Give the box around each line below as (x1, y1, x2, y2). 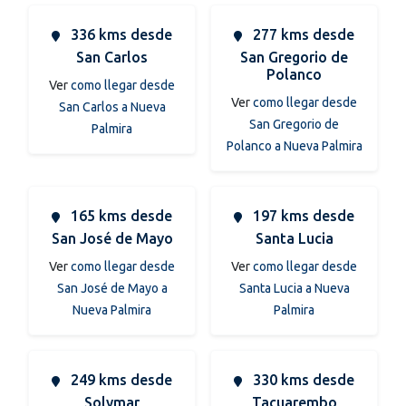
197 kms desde (249, 207, 354, 224)
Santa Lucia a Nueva (238, 280, 350, 295)
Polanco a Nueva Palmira (226, 138, 362, 153)
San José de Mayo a (56, 280, 168, 295)
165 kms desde (67, 207, 172, 224)
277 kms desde (249, 25, 354, 43)
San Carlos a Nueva (58, 99, 166, 114)
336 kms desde (67, 25, 172, 43)
